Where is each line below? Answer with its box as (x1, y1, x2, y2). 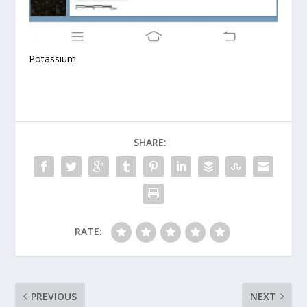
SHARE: (134, 135, 167, 149)
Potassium (29, 51, 77, 65)
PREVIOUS (31, 289, 77, 303)
